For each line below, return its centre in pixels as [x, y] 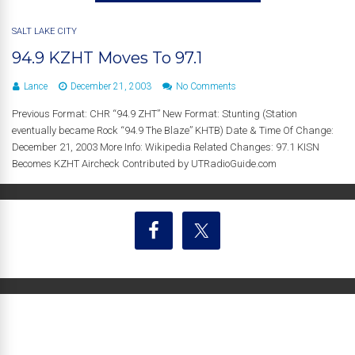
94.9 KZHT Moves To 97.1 [107, 58]
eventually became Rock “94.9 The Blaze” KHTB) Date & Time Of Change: [173, 130]
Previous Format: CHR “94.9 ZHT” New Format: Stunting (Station [155, 114]
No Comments [206, 86]
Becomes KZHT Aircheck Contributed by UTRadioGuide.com [144, 164]
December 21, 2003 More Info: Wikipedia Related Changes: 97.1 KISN [166, 147]
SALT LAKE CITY [44, 31]
